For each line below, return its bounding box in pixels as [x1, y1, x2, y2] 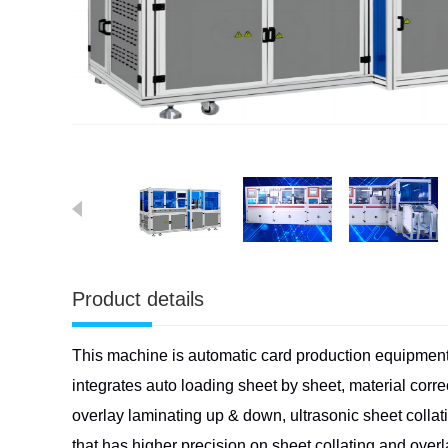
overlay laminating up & [72, 407, 243, 424]
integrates [72, 377, 146, 394]
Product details [72, 288, 204, 310]
